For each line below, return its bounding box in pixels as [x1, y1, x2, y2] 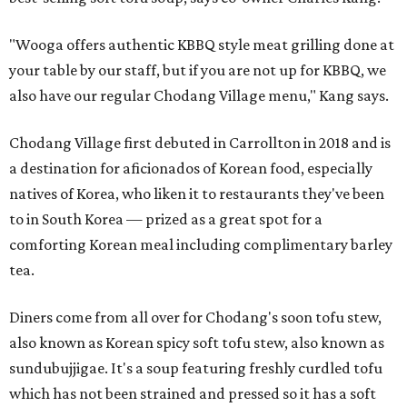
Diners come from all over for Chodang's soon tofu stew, [9, 308, 382, 327]
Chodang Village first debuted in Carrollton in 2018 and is [9, 134, 391, 153]
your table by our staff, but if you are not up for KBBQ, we [9, 61, 386, 80]
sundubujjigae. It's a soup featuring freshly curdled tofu [9, 359, 382, 378]
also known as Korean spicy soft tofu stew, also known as [9, 333, 384, 352]
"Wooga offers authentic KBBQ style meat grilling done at [9, 35, 394, 55]
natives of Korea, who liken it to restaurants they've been [9, 184, 384, 203]
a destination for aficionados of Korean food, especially [9, 159, 372, 178]
